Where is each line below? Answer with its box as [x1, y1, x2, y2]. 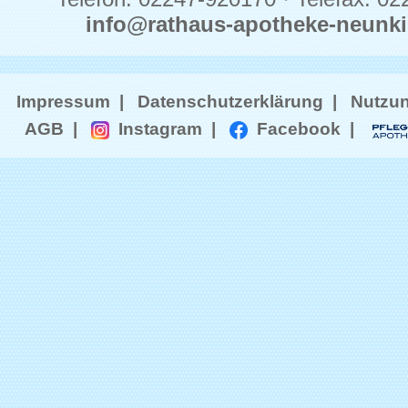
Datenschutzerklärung [138, 91, 323, 111]
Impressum [16, 91, 110, 111]
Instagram [108, 118, 202, 138]
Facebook [247, 118, 341, 138]
